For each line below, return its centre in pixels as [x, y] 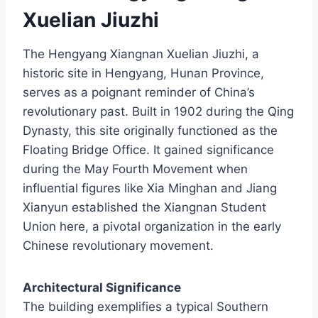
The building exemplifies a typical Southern [146, 306]
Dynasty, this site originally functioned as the [150, 130]
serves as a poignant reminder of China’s [139, 92]
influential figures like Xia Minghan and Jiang [150, 188]
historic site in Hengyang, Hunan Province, [143, 73]
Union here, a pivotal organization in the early [152, 226]
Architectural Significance [102, 287]
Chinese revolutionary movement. [118, 245]
